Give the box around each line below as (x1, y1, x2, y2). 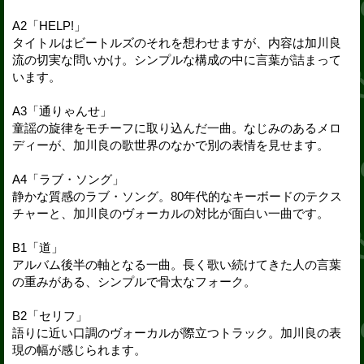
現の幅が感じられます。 (12, 342, 146, 357)
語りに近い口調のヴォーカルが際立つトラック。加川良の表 (12, 325, 341, 340)
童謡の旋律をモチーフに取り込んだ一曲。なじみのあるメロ (12, 120, 341, 135)
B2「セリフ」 (12, 308, 88, 323)
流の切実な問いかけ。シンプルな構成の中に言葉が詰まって (12, 52, 341, 67)
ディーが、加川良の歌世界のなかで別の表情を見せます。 (12, 137, 329, 152)
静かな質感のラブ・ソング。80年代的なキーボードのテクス (12, 188, 342, 203)
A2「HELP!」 (12, 18, 86, 32)
